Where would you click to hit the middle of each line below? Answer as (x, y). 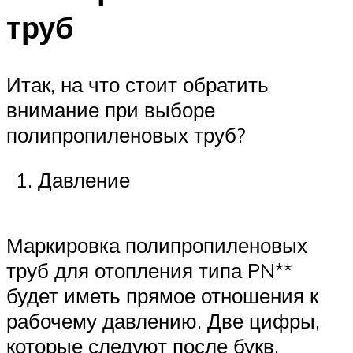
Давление (84, 180)
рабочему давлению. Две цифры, (163, 321)
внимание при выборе (111, 109)
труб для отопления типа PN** (149, 271)
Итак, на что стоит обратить (137, 84)
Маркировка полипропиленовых (157, 245)
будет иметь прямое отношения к (162, 296)
